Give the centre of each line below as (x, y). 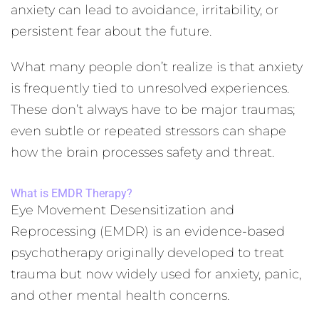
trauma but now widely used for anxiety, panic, (156, 274)
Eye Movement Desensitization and (122, 210)
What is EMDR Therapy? (72, 193)
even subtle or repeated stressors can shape (148, 131)
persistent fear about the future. (111, 31)
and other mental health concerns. (120, 296)
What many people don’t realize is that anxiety (157, 67)
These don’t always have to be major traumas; (153, 110)
